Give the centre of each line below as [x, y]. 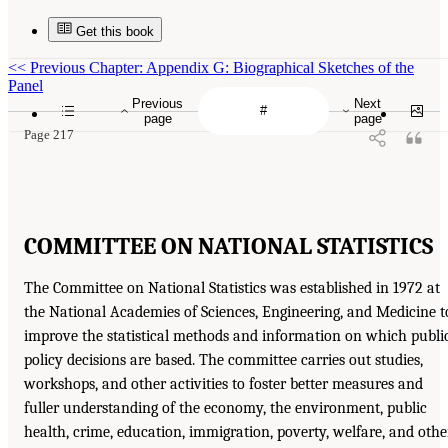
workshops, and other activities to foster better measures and [223, 383]
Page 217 [49, 134]
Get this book [115, 31]
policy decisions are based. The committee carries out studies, [223, 359]
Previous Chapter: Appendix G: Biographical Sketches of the [220, 67]
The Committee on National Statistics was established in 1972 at [232, 287]
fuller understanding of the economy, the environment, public [225, 407]
